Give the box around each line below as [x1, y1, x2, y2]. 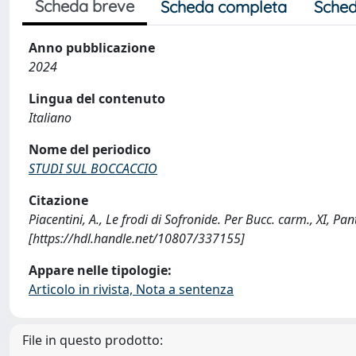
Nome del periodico [29, 141, 151, 158]
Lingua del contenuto [29, 90, 165, 107]
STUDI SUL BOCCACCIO [29, 160, 157, 177]
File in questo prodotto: [22, 331, 163, 349]
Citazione [29, 192, 88, 209]
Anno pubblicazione [29, 39, 155, 56]
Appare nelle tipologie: [29, 261, 172, 279]
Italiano [29, 109, 72, 126]
